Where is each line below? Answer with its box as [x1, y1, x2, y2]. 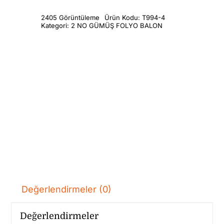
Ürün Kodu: [104, 13, 142, 21]
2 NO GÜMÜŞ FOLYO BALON [71, 21, 163, 29]
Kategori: [41, 21, 71, 29]
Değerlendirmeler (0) [21, 183, 112, 194]
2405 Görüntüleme [41, 13, 100, 21]
